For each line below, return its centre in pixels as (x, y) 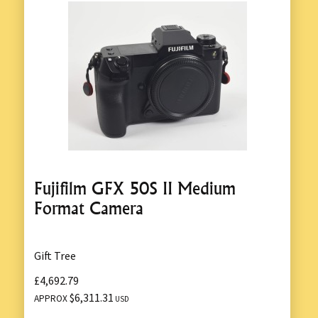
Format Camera (89, 208)
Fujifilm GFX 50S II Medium (135, 188)
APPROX (52, 299)
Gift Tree (55, 255)
